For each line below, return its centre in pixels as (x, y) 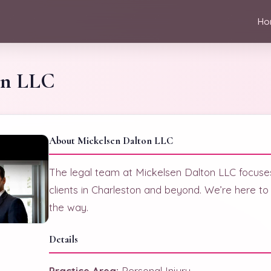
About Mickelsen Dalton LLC (111, 141)
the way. (69, 207)
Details (64, 239)
